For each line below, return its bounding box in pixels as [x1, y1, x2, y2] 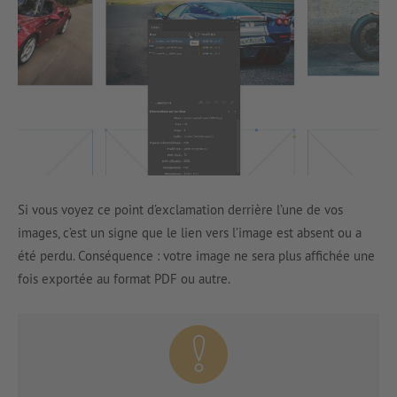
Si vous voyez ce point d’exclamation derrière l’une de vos [18, 201, 343, 219]
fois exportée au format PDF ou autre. [18, 270, 230, 288]
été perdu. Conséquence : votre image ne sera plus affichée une [18, 247, 375, 265]
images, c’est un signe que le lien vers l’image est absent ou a [18, 224, 362, 242]
